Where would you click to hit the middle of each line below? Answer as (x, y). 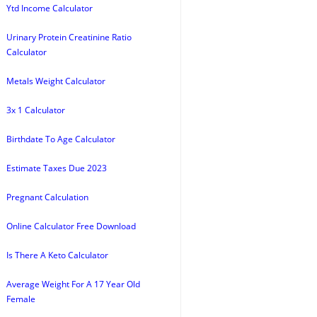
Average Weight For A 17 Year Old (73, 284)
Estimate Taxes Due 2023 (57, 168)
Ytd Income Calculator (50, 8)
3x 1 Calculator (36, 110)
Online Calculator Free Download (71, 226)
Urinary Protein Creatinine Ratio (69, 37)
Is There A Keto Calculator (57, 255)
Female (21, 299)
